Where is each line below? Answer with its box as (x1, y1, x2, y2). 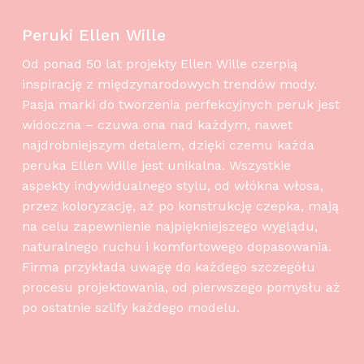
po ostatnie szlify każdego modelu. (21, 299, 240, 315)
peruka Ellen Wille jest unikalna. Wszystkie (21, 157, 291, 173)
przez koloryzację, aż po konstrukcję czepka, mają (21, 197, 339, 214)
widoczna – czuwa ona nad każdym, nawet (21, 116, 292, 132)
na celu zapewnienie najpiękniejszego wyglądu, (21, 218, 318, 234)
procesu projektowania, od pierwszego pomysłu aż (21, 279, 340, 295)
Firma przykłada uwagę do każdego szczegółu (21, 258, 315, 275)
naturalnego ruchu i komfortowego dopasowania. (21, 238, 331, 254)
